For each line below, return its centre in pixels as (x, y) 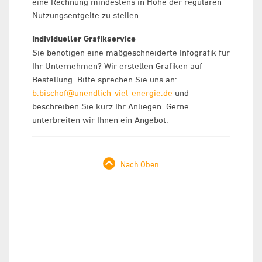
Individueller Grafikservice (84, 39)
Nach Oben (140, 164)
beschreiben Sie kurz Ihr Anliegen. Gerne (111, 106)
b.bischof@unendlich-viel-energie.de (102, 93)
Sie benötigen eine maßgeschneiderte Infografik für (131, 52)
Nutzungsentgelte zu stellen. (87, 15)
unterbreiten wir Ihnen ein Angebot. (100, 120)
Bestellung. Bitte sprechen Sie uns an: (105, 79)
